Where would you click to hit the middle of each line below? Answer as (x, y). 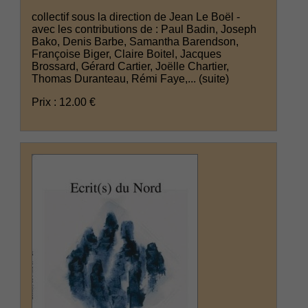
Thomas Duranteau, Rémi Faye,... (115, 78)
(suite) (214, 78)
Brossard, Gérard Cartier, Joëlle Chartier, (131, 66)
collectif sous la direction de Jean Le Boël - (136, 16)
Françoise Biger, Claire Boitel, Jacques (127, 54)
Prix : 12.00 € (64, 102)
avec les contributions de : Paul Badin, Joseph (144, 29)
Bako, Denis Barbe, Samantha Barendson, (135, 41)
